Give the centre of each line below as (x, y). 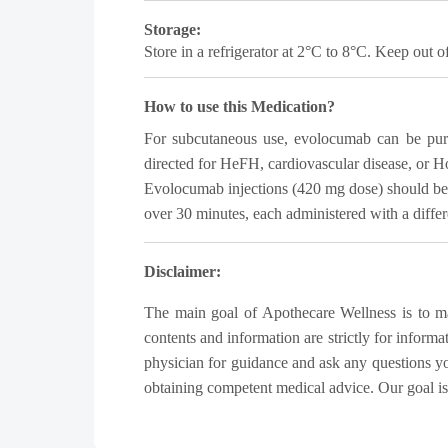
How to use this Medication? (239, 106)
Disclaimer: (182, 271)
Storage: (172, 29)
